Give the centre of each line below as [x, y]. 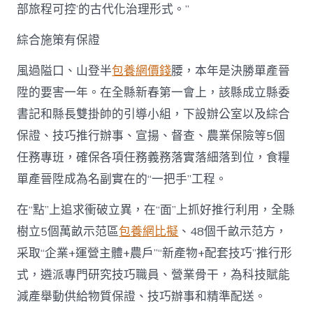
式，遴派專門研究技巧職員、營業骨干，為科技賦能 [154, 275]
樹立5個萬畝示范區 [68, 232]
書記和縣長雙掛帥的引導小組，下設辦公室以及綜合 [154, 115]
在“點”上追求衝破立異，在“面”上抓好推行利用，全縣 [156, 210]
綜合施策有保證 [59, 41]
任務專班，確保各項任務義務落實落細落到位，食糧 [154, 158]
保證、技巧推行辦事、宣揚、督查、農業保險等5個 [151, 136]
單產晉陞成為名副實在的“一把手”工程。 [122, 180]
